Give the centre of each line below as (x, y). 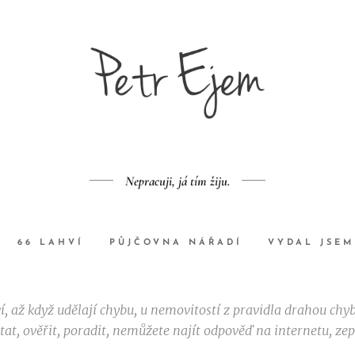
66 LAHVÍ (50, 243)
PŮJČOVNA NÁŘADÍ (176, 243)
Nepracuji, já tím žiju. (177, 181)
